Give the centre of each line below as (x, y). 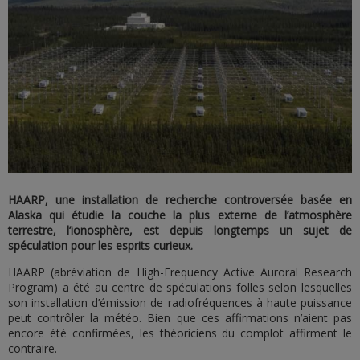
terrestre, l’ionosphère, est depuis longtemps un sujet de (180, 230)
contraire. (33, 348)
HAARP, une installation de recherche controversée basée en (180, 199)
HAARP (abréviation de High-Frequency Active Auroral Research (180, 272)
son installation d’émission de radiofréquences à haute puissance (180, 302)
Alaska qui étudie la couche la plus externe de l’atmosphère (180, 215)
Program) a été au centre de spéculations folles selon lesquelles (180, 287)
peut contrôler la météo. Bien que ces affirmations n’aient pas (180, 317)
